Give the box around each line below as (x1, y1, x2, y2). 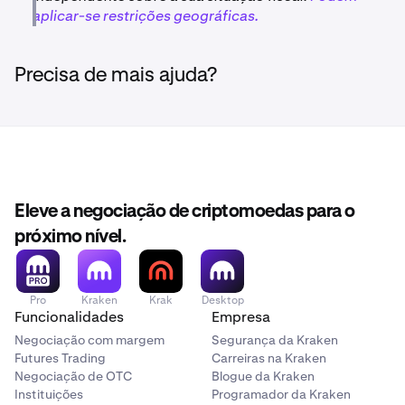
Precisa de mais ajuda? (14, 65, 217, 86)
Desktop (201, 292, 244, 307)
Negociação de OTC (14, 367, 132, 384)
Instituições (14, 385, 83, 402)
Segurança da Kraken (212, 331, 338, 348)
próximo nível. (14, 227, 126, 246)
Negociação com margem (14, 331, 165, 348)
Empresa (212, 306, 270, 326)
